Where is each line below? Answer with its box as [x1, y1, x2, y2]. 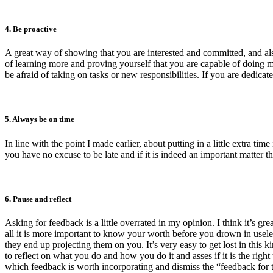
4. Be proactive [5, 24, 57, 34]
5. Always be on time [5, 115, 74, 124]
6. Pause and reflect [5, 194, 71, 204]
